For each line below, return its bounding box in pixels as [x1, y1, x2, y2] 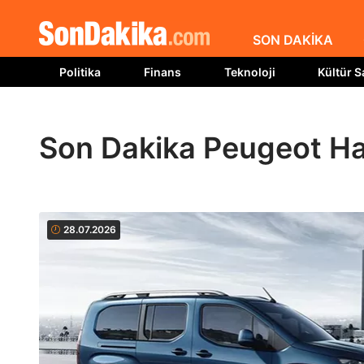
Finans [143, 65, 181, 79]
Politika [59, 65, 101, 79]
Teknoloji [223, 65, 275, 79]
